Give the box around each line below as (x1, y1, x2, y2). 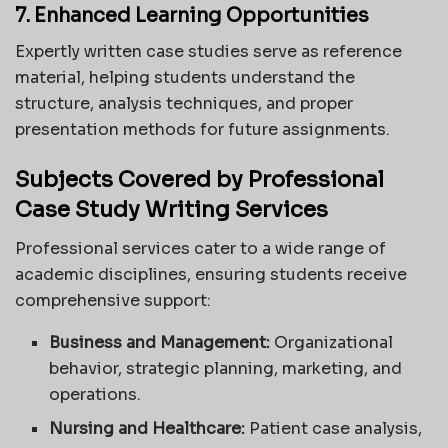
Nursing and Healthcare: (49, 417, 246, 439)
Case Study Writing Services (15, 195, 328, 223)
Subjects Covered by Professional (15, 165, 384, 193)
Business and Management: (49, 331, 271, 353)
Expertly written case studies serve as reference (15, 41, 402, 63)
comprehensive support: (15, 289, 211, 311)
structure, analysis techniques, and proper (15, 93, 353, 115)
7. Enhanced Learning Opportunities (15, 2, 369, 28)
